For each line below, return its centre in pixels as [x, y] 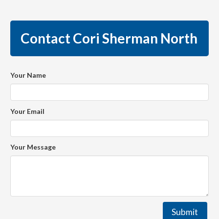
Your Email [27, 111]
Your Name [28, 75]
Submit [185, 212]
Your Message [33, 147]
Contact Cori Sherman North [109, 38]
